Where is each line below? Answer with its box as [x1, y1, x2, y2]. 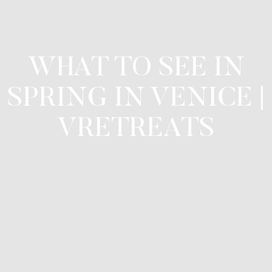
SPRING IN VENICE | [7, 85, 265, 113]
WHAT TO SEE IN [27, 55, 245, 83]
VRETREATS [57, 115, 215, 143]
